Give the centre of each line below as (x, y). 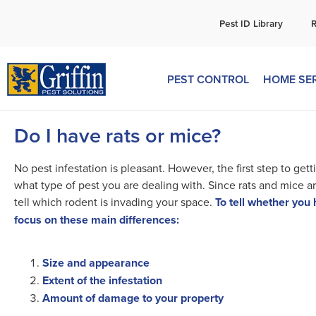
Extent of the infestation (102, 280)
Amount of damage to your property (133, 298)
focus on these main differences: (97, 220)
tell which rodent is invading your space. (115, 202)
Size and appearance (96, 263)
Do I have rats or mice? (117, 135)
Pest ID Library (251, 23)
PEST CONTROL (208, 79)
